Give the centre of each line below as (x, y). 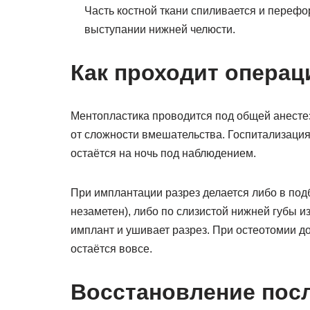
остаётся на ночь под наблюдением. (163, 153)
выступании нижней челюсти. (160, 29)
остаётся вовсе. (111, 249)
